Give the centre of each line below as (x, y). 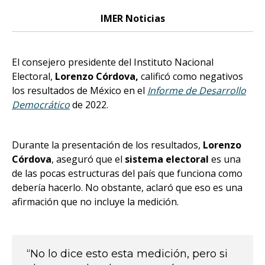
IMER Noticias (132, 18)
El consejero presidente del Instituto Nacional (113, 62)
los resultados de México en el (80, 91)
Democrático (41, 105)
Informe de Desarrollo (197, 91)
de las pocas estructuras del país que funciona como (127, 173)
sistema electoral (167, 159)
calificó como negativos (191, 76)
